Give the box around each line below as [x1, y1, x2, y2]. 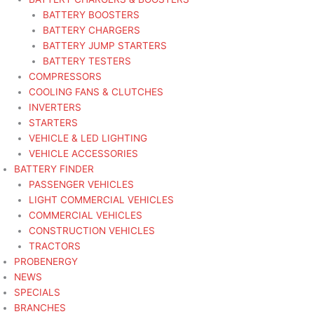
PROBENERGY [14, 256, 78, 267]
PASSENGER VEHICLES [28, 179, 134, 190]
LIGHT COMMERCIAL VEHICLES [28, 194, 174, 205]
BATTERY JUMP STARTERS [43, 40, 168, 51]
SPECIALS [14, 287, 60, 298]
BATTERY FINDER [14, 163, 94, 175]
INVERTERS [28, 102, 81, 113]
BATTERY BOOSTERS [43, 9, 140, 20]
